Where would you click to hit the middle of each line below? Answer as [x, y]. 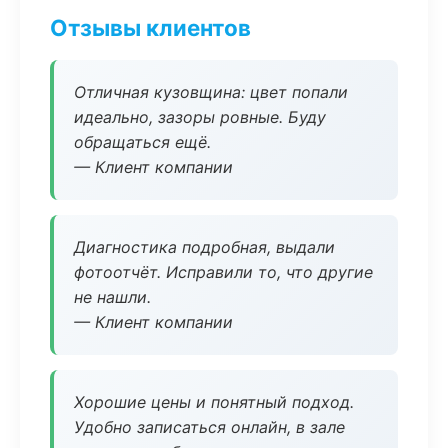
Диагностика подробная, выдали [204, 247]
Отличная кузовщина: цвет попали [211, 92]
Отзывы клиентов [150, 27]
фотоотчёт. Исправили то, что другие [223, 272]
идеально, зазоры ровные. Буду [200, 117]
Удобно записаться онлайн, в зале [209, 427]
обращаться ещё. [142, 142]
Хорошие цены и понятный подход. [214, 402]
